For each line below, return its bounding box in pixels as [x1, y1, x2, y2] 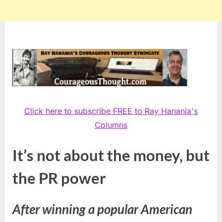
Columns [95, 120, 127, 130]
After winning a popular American [12, 201, 192, 218]
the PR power [12, 168, 106, 188]
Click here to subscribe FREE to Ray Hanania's [24, 106, 198, 116]
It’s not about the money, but [12, 146, 210, 165]
